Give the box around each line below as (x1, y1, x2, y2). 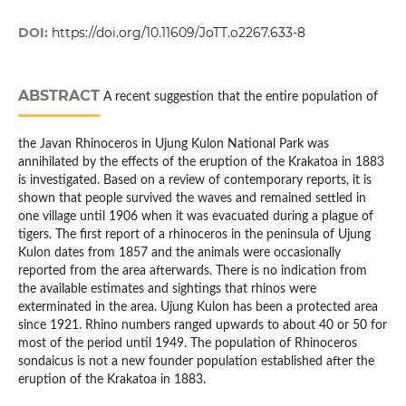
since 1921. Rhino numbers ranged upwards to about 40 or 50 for (17, 319, 387, 333)
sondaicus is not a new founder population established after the (17, 355, 374, 369)
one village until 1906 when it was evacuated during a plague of (17, 210, 373, 224)
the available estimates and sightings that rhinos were (17, 283, 316, 296)
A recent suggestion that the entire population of (99, 91, 378, 104)
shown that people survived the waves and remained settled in (17, 192, 366, 206)
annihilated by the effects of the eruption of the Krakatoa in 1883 (17, 156, 384, 169)
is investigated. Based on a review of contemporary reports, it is (17, 174, 372, 188)
